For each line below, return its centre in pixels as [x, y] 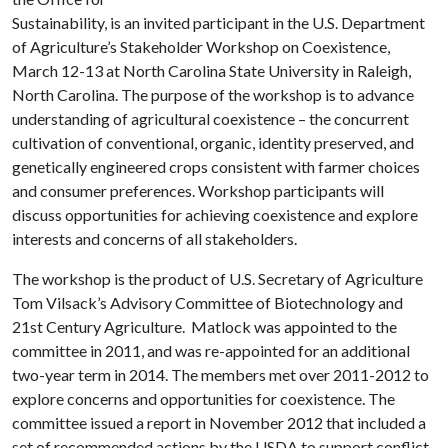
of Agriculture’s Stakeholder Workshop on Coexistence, [201, 46]
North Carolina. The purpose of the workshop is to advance [213, 94]
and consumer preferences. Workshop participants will [198, 190]
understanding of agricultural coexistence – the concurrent [210, 118]
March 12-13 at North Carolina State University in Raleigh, [211, 70]
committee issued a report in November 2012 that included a [219, 422]
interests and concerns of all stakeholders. [154, 238]
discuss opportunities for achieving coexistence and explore [215, 214]
